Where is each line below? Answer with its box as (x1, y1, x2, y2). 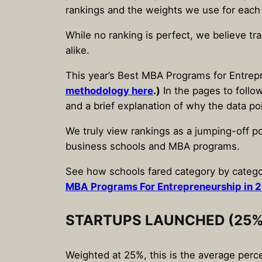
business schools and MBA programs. (65, 140, 240, 152)
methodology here (65, 84, 153, 96)
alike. (65, 44, 89, 57)
